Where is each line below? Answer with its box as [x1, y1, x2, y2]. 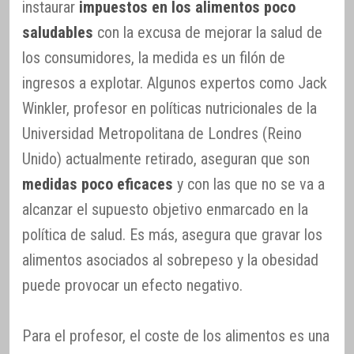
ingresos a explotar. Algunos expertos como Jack [22, 73, 327, 92]
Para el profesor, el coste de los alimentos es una [22, 326, 330, 345]
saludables [22, 22, 93, 42]
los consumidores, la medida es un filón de [22, 47, 285, 67]
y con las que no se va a [173, 174, 325, 194]
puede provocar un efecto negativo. [22, 275, 243, 295]
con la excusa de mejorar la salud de [93, 22, 322, 42]
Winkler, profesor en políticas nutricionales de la [22, 98, 317, 118]
